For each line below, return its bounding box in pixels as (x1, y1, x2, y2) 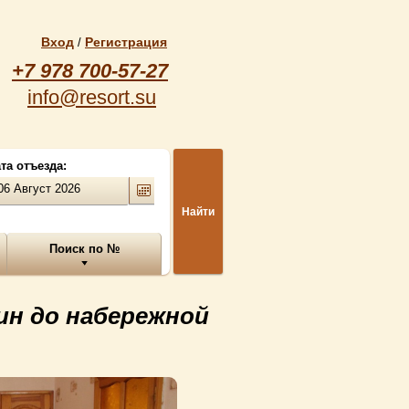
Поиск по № (48, 242, 120, 256)
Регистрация (85, 35, 167, 49)
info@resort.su (27, 86, 156, 109)
